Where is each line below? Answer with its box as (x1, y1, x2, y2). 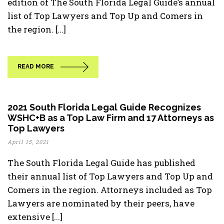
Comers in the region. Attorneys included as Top (7, 184, 212, 195)
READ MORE (17, 63, 54, 70)
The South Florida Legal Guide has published (7, 157, 195, 168)
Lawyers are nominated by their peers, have (7, 197, 194, 209)
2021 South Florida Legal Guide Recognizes (7, 102, 201, 112)
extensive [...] (7, 211, 62, 222)
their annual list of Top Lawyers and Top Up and (7, 170, 213, 182)
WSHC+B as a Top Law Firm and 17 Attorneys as (7, 112, 214, 123)
